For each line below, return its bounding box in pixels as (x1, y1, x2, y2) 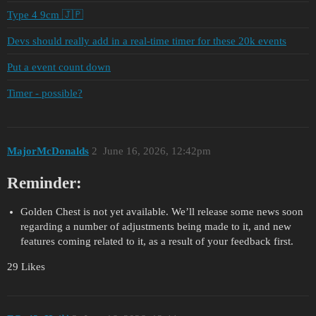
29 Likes (7, 260, 45, 272)
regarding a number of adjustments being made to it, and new (20, 220, 291, 232)
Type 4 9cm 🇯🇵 (7, 8, 83, 20)
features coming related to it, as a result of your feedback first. (20, 235, 293, 247)
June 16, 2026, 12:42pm (102, 145, 211, 157)
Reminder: (7, 174, 82, 192)
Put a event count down (7, 61, 111, 73)
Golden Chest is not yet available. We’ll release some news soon (20, 205, 303, 217)
